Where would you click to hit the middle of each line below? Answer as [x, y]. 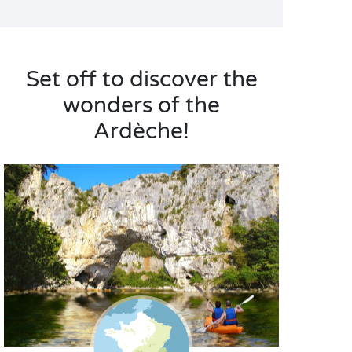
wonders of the [141, 106]
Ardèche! [141, 132]
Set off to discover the [141, 80]
